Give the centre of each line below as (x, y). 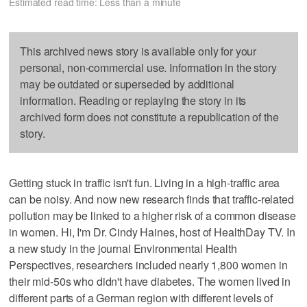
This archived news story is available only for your (138, 51)
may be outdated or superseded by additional (127, 84)
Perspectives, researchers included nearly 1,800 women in (148, 265)
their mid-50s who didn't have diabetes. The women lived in (150, 281)
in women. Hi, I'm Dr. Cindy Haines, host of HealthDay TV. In (152, 232)
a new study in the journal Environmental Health (123, 248)
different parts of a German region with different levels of (141, 297)
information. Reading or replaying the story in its (133, 100)
